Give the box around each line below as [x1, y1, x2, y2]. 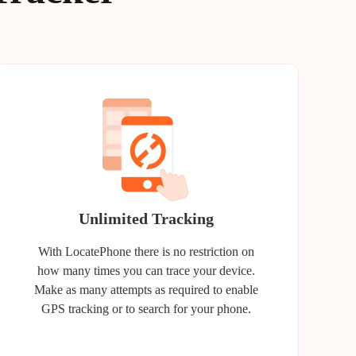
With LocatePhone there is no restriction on [38, 245, 254, 258]
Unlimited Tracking [79, 210, 214, 227]
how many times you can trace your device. [37, 264, 255, 277]
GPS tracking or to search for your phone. [41, 302, 251, 315]
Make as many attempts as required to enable [34, 283, 258, 296]
